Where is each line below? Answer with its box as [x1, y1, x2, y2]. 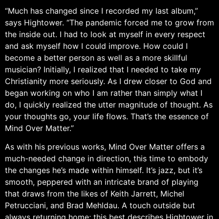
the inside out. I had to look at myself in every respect [5, 29, 205, 39]
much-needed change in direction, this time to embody [5, 153, 208, 164]
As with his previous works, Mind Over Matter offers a [5, 142, 205, 152]
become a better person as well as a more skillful [5, 52, 187, 63]
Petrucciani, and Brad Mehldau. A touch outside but [5, 200, 195, 211]
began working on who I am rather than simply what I [5, 88, 202, 98]
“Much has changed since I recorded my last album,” [5, 5, 198, 16]
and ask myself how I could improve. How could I [5, 41, 188, 51]
